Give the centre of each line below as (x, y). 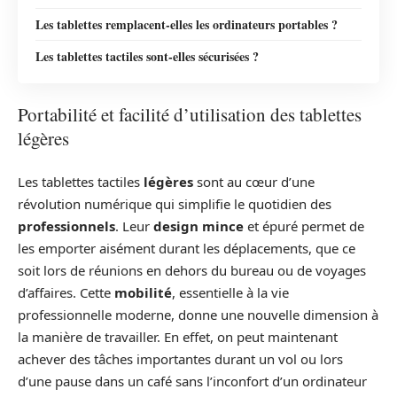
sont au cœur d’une (254, 181)
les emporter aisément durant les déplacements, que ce (187, 248)
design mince (198, 226)
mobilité (143, 292)
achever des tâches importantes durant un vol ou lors (180, 358)
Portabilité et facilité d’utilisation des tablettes (190, 114)
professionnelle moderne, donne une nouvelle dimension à (198, 314)
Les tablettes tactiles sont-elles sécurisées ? (147, 56)
